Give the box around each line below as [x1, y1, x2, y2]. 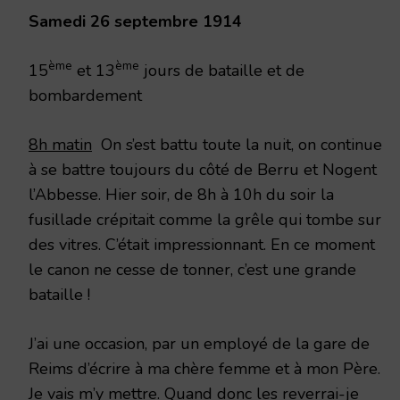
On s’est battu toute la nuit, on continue [92, 133, 382, 155]
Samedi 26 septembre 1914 [29, 10, 242, 32]
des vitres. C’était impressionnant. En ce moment [29, 233, 375, 255]
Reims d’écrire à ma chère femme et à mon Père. [29, 357, 380, 379]
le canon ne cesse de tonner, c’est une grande [29, 258, 356, 280]
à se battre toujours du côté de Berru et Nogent [29, 158, 377, 180]
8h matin [29, 133, 92, 155]
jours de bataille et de [139, 59, 304, 81]
